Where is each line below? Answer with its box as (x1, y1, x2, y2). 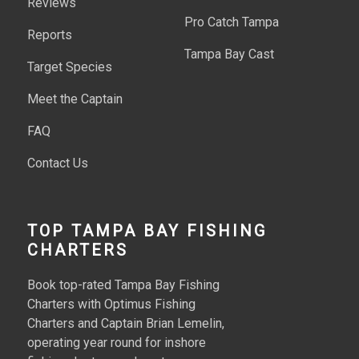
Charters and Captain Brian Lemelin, (27, 315, 225, 331)
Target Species (27, 58, 113, 75)
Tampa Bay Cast (184, 46, 274, 62)
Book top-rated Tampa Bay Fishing (27, 276, 220, 292)
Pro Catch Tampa (184, 14, 279, 30)
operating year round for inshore (27, 334, 207, 350)
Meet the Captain (27, 91, 123, 107)
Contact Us (27, 155, 89, 171)
